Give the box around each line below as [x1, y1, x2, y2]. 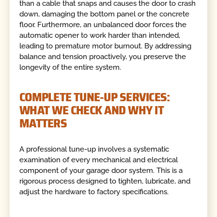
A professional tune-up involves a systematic [19, 144, 170, 154]
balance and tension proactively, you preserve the [19, 52, 186, 61]
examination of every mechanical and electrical [19, 155, 178, 164]
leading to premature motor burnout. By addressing [19, 41, 192, 50]
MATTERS [19, 113, 67, 133]
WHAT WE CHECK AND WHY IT [19, 100, 164, 120]
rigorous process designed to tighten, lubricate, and [19, 176, 191, 186]
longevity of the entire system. [19, 62, 122, 72]
